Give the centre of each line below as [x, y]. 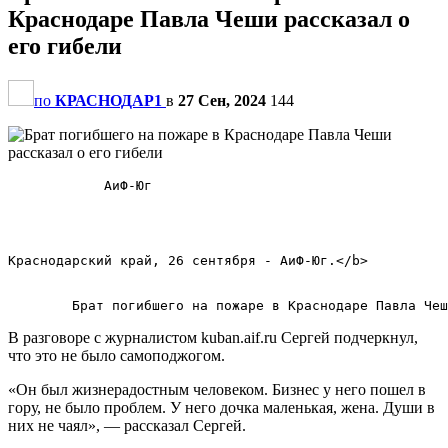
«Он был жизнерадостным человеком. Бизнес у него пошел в [217, 389]
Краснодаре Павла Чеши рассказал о [209, 18]
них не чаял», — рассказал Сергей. [127, 425]
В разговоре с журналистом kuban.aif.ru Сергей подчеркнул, [213, 337]
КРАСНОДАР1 [108, 100]
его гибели [65, 45]
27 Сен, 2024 [222, 100]
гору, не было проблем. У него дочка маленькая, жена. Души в [221, 407]
